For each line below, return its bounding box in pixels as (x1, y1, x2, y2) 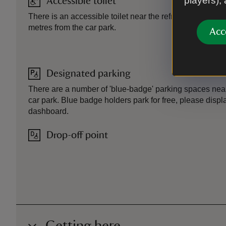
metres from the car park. (28, 23, 116, 32)
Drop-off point (46, 130, 108, 141)
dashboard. (28, 107, 69, 116)
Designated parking (46, 69, 131, 79)
